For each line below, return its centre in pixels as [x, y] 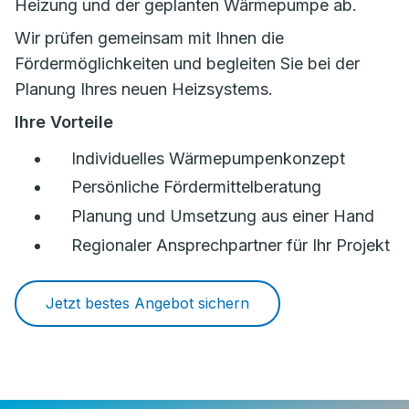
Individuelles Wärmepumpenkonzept [208, 158]
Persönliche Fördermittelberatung [196, 187]
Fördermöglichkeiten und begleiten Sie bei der [187, 64]
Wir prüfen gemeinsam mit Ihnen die [149, 38]
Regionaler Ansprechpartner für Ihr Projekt [231, 245]
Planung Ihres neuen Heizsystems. [144, 89]
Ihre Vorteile [64, 122]
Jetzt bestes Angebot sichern [147, 303]
